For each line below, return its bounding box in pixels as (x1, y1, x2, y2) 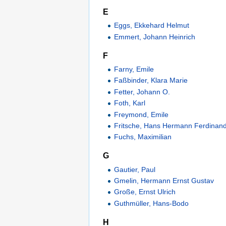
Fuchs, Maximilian (114, 133, 172, 141)
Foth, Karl (114, 99, 146, 107)
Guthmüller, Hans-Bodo (114, 199, 189, 207)
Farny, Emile (114, 65, 154, 73)
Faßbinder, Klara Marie (114, 76, 188, 85)
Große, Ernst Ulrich (114, 188, 176, 196)
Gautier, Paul (114, 165, 156, 174)
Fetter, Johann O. (114, 87, 171, 96)
